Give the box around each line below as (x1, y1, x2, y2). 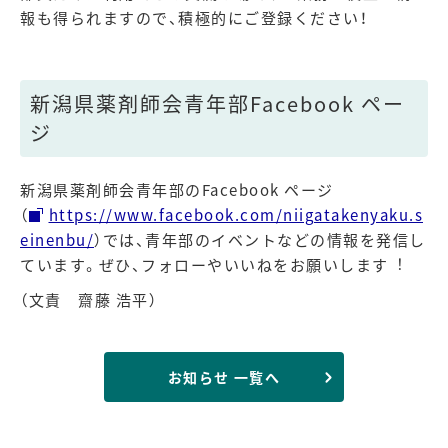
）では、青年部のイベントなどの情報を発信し (94, 229, 426, 250)
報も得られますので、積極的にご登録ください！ (20, 7, 368, 28)
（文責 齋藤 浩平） (20, 289, 157, 310)
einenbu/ (20, 229, 94, 250)
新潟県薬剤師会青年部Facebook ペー (30, 89, 405, 118)
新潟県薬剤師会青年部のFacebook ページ (20, 179, 334, 200)
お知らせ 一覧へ (167, 367, 281, 387)
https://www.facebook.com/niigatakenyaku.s (48, 204, 423, 225)
